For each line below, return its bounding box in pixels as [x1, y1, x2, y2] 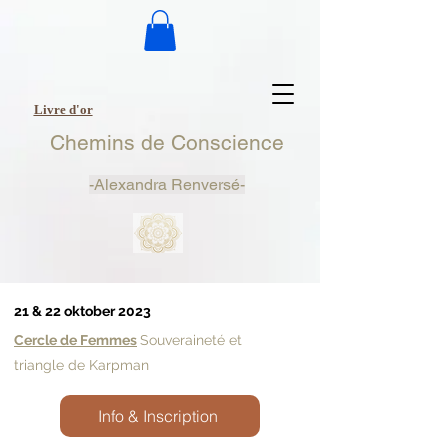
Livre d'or [33, 101, 93, 117]
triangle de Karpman [14, 356, 149, 373]
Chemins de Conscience [49, 129, 284, 155]
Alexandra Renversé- [93, 174, 245, 194]
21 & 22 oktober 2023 [14, 302, 151, 319]
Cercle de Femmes [14, 331, 137, 348]
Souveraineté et [140, 331, 242, 348]
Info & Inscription [97, 405, 218, 426]
